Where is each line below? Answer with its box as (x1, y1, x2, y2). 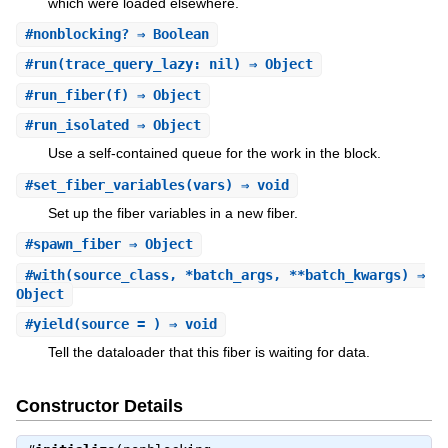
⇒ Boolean (128, 25, 209, 42)
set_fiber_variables (32, 176, 185, 193)
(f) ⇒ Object (104, 86, 201, 103)
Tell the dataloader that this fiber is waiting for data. (47, 344, 370, 361)
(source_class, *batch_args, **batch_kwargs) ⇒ (64, 266, 425, 283)
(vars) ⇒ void (184, 176, 289, 193)
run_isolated (32, 117, 129, 134)
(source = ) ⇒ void (72, 316, 217, 333)
